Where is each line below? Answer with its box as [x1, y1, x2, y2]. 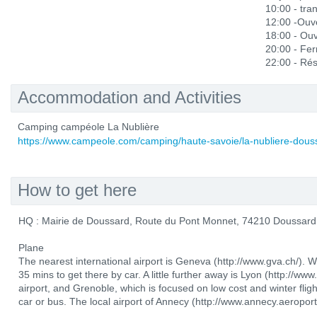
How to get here [18, 180, 137, 200]
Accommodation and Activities [18, 88, 241, 107]
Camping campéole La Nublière [18, 121, 159, 132]
